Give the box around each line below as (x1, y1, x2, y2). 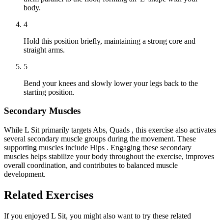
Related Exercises (4, 188, 93, 201)
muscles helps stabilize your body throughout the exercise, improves (4, 152, 214, 161)
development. (4, 170, 46, 179)
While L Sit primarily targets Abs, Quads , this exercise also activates (4, 126, 216, 135)
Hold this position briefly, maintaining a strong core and (24, 36, 195, 45)
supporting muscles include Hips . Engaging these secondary (4, 143, 192, 152)
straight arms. (24, 45, 65, 54)
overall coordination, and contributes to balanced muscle (4, 161, 178, 170)
